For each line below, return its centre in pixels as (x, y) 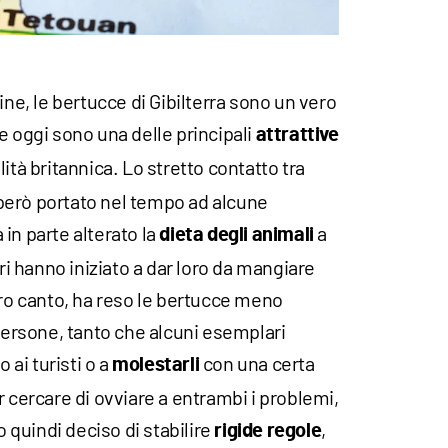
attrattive (297, 134)
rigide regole (268, 430)
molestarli (156, 364)
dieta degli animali (236, 234)
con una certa (257, 362)
